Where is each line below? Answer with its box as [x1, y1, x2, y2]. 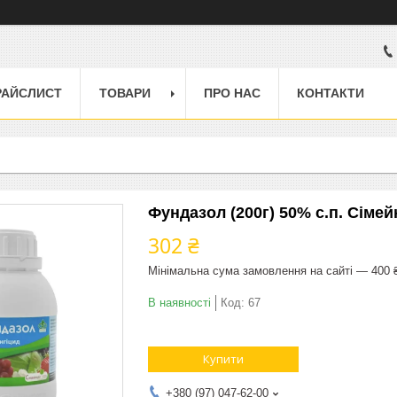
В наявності [148, 295, 211, 309]
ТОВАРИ [99, 85, 151, 100]
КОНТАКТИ [297, 85, 364, 100]
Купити [203, 350, 244, 367]
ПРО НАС [204, 85, 261, 100]
